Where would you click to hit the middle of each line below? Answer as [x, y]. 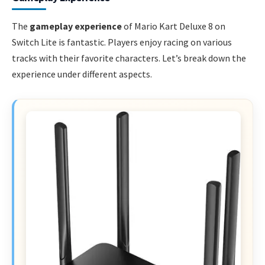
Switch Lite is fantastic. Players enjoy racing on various [122, 42]
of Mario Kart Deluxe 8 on [174, 26]
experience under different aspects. [82, 74]
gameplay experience [76, 26]
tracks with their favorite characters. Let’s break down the [129, 58]
